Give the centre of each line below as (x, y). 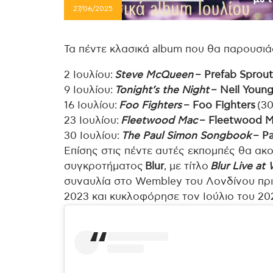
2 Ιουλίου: (89, 75)
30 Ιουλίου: (93, 136)
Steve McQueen (154, 75)
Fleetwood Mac (159, 120)
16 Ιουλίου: (91, 105)
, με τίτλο (187, 166)
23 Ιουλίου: (92, 120)
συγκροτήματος (105, 166)
